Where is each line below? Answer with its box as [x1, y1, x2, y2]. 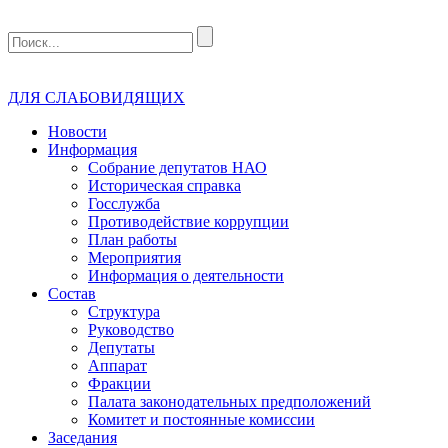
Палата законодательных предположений [88, 393, 371, 410]
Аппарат [88, 357, 147, 374]
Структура [88, 303, 160, 320]
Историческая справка [88, 177, 241, 194]
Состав [48, 285, 96, 302]
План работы [88, 231, 177, 248]
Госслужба [88, 195, 160, 212]
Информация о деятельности [88, 267, 284, 284]
